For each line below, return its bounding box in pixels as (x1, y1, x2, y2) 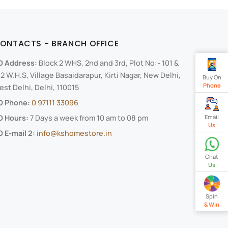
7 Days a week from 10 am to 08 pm (28, 113, 148, 123)
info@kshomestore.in (36, 128, 112, 138)
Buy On (202, 73, 221, 81)
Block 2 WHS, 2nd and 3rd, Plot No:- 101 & (38, 58, 179, 68)
